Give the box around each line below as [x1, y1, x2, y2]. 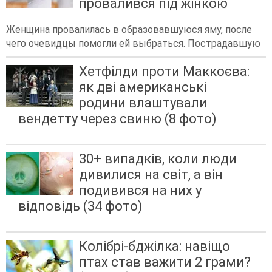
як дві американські [79, 80, 206, 95]
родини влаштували [79, 95, 207, 111]
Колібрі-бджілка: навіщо [79, 239, 230, 254]
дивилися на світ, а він [79, 167, 223, 183]
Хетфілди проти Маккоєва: [79, 64, 250, 80]
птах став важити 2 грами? [79, 254, 251, 270]
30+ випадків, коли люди [79, 151, 237, 167]
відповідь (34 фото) [18, 199, 143, 214]
